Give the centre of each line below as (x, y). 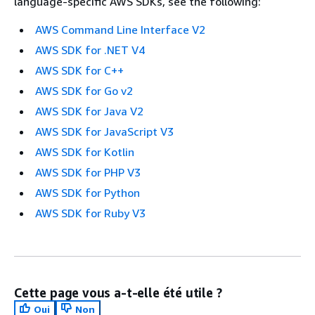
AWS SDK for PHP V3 (88, 172)
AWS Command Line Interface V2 (120, 29)
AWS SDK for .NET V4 (90, 50)
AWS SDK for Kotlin (85, 152)
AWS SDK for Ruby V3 (90, 213)
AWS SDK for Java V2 (89, 111)
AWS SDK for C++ (79, 70)
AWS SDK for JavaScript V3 (104, 131)
